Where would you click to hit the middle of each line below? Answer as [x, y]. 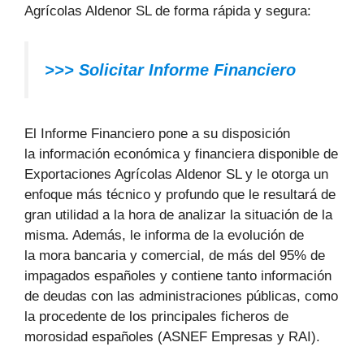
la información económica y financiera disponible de [181, 154]
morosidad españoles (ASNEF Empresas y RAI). [172, 336]
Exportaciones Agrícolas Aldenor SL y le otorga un [176, 174]
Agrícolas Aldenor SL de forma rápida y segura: [168, 11]
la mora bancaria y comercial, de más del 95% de [175, 255]
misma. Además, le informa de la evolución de [164, 235]
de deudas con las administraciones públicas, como [181, 296]
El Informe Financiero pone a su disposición [157, 133]
